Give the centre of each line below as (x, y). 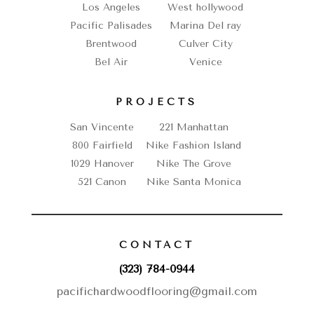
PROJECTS (157, 102)
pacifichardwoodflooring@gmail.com (157, 292)
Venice (205, 62)
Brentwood (111, 44)
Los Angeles (111, 8)
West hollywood (206, 8)
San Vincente (102, 128)
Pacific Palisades (111, 26)
